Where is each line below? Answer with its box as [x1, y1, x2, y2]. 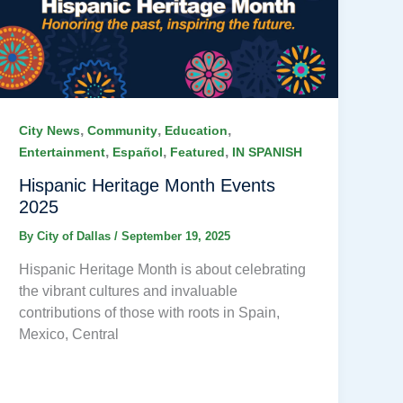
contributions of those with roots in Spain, [19, 304, 281, 320]
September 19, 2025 [121, 229, 231, 243]
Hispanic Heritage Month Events [19, 175, 276, 195]
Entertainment [19, 145, 106, 160]
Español [112, 145, 164, 160]
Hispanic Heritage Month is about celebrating [19, 261, 307, 277]
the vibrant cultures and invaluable [19, 282, 238, 299]
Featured [170, 145, 226, 160]
